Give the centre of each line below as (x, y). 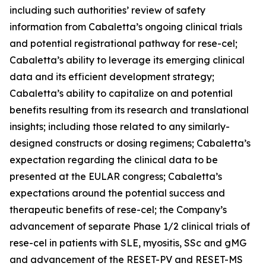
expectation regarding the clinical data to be (114, 160)
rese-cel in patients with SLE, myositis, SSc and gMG (128, 243)
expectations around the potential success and (117, 193)
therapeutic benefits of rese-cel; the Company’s (118, 210)
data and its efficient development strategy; (112, 77)
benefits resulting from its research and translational (129, 110)
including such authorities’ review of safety (107, 10)
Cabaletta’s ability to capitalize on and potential (121, 93)
